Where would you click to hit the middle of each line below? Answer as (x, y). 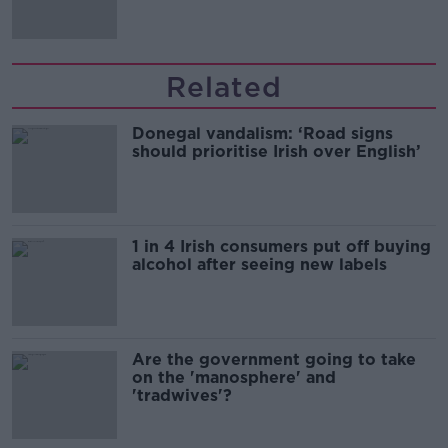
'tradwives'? (182, 395)
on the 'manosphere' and (234, 377)
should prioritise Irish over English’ (276, 151)
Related (224, 86)
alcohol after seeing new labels (259, 264)
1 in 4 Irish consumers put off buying (281, 246)
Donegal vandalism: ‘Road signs (262, 133)
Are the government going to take (274, 359)
